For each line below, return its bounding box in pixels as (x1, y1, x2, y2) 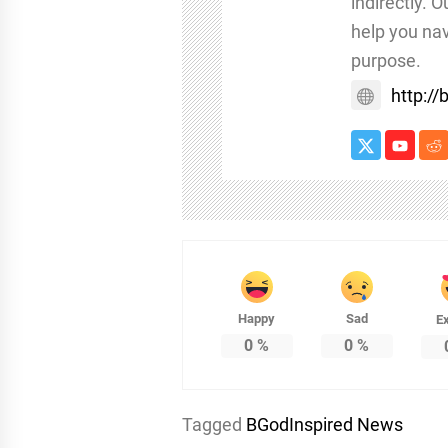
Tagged (182, 413, 246, 435)
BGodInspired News (246, 413, 403, 435)
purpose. (350, 49, 421, 71)
